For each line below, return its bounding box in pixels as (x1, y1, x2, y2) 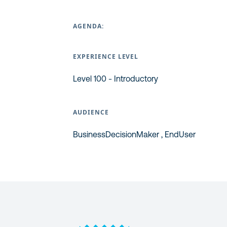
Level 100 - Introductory (73, 74, 158, 83)
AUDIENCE (73, 108, 109, 117)
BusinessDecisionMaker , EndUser (73, 130, 196, 139)
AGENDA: (73, 22, 104, 30)
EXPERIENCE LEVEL (73, 52, 139, 61)
